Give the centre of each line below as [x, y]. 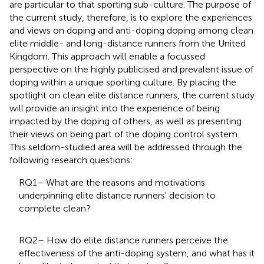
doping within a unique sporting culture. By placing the [123, 82]
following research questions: [71, 160]
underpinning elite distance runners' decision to [117, 195]
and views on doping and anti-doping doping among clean [131, 30]
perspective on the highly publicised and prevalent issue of [131, 69]
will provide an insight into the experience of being [115, 108]
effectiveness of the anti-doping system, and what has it [137, 253]
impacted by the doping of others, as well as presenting [126, 121]
